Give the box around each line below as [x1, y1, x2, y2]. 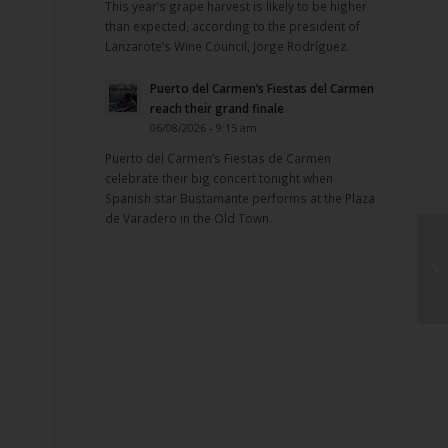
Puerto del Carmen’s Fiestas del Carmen [150, 79, 375, 96]
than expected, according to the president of [105, 17, 361, 34]
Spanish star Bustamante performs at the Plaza [105, 189, 376, 206]
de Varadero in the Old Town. [105, 209, 273, 226]
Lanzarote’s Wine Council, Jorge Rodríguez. [105, 37, 350, 54]
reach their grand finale [150, 99, 285, 116]
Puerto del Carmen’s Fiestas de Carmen [105, 149, 332, 166]
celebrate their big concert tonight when [105, 169, 334, 186]
